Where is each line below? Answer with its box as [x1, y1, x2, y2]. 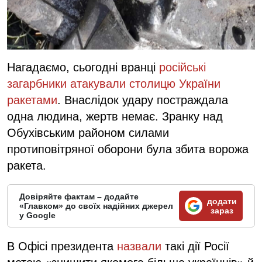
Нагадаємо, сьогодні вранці [7, 60, 159, 74]
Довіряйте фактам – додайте [19, 191, 139, 201]
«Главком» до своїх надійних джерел [19, 201, 173, 211]
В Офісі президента [7, 239, 117, 253]
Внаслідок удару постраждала [64, 93, 228, 106]
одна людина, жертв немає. [7, 109, 162, 123]
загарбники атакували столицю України [7, 77, 220, 90]
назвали [117, 239, 165, 253]
